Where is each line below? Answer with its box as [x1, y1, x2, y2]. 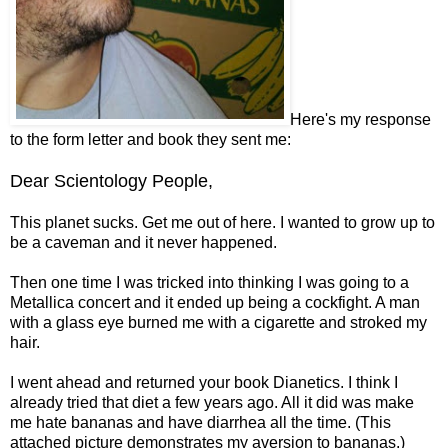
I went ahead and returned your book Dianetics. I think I [10, 373, 398, 391]
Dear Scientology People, [10, 170, 213, 191]
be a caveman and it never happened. [10, 233, 277, 251]
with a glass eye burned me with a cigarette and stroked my [10, 313, 427, 331]
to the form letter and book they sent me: [10, 130, 291, 148]
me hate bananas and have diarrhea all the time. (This [10, 413, 391, 431]
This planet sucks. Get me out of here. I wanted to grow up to [10, 213, 435, 231]
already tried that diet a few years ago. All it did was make [10, 393, 414, 411]
